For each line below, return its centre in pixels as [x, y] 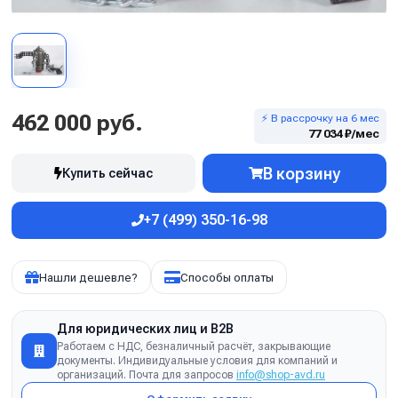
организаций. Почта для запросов [147, 375]
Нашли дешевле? [88, 277]
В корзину [302, 173]
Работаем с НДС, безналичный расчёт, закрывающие [194, 346]
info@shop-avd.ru [281, 375]
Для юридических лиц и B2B [145, 329]
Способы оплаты [227, 277]
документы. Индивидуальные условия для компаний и [197, 361]
